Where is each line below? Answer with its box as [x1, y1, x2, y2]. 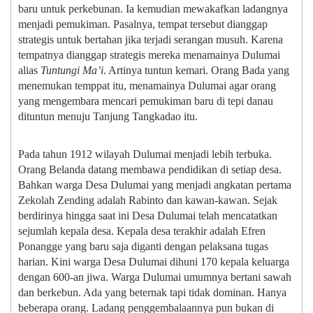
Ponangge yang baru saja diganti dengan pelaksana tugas [18, 240, 268, 253]
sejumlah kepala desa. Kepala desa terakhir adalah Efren [18, 225, 265, 238]
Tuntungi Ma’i [38, 64, 103, 77]
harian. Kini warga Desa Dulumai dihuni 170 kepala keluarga [18, 256, 289, 268]
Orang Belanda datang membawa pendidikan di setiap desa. [18, 163, 282, 176]
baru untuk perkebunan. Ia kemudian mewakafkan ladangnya [18, 3, 288, 15]
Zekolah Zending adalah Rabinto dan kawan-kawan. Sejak [18, 194, 277, 207]
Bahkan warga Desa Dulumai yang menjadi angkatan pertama [18, 179, 291, 191]
